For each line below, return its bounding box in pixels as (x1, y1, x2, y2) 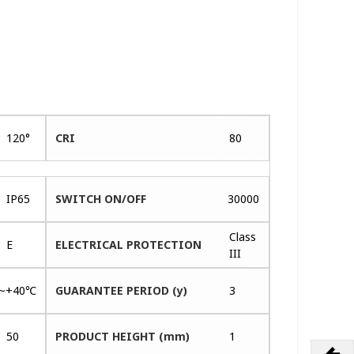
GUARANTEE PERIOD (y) (55, 282, 188, 298)
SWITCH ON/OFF (55, 190, 147, 206)
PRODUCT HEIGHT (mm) (55, 328, 190, 344)
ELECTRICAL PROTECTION (55, 236, 202, 252)
